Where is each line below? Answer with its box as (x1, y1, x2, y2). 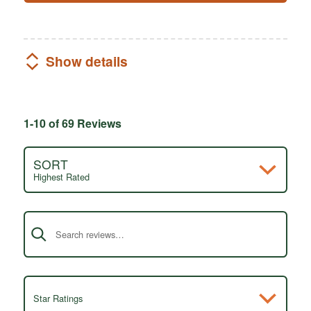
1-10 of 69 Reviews (23, 115, 121, 131)
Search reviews (23, 203, 100, 219)
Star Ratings (33, 292, 83, 305)
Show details (45, 51, 128, 72)
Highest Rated (33, 169, 90, 183)
